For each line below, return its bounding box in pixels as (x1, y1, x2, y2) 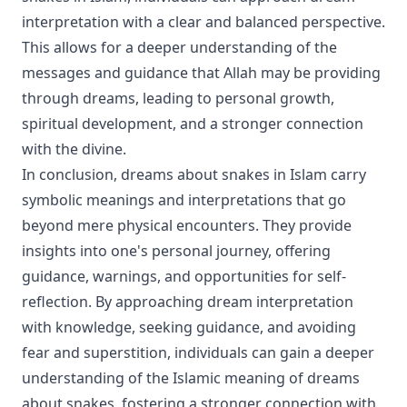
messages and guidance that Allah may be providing (22, 63, 381, 83)
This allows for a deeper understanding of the (22, 37, 337, 57)
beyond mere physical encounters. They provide (22, 215, 352, 235)
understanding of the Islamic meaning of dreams (22, 368, 360, 388)
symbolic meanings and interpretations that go (22, 190, 346, 210)
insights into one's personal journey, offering (22, 241, 331, 261)
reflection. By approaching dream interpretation (22, 292, 353, 312)
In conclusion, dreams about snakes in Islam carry (22, 164, 366, 184)
